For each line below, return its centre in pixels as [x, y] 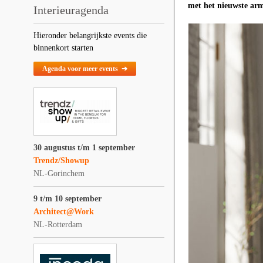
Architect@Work [64, 212]
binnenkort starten [63, 48]
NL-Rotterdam [58, 225]
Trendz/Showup [61, 161]
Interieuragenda [71, 10]
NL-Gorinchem [59, 173]
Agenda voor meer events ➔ [85, 69]
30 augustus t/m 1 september [84, 148]
